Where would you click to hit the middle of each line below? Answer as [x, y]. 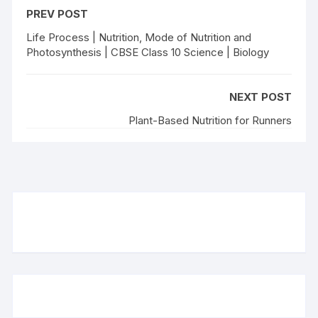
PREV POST [57, 14]
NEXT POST [260, 97]
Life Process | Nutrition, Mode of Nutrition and [139, 37]
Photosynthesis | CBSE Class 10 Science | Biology [148, 52]
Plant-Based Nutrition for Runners [210, 120]
